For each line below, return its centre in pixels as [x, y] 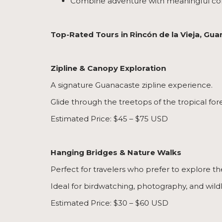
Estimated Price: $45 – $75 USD [109, 119]
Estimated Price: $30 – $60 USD [110, 203]
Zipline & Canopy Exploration [108, 68]
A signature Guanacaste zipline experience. [132, 85]
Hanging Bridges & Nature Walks [116, 153]
